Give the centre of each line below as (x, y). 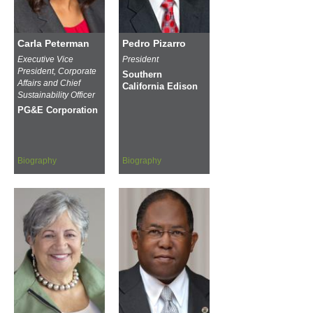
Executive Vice (45, 59)
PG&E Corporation (58, 110)
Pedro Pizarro (154, 43)
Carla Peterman (53, 43)
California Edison (160, 86)
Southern (142, 74)
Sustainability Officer (56, 95)
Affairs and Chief (49, 83)
